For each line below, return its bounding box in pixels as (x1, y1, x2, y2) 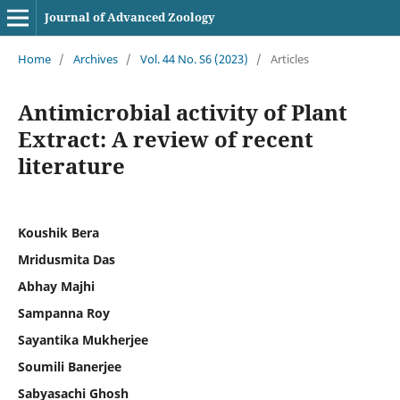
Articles (270, 50, 309, 67)
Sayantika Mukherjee (17, 330, 148, 348)
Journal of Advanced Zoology (44, 9, 215, 25)
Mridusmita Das (17, 250, 115, 268)
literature (17, 150, 125, 180)
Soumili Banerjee (17, 357, 121, 375)
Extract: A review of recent (17, 123, 313, 154)
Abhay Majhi (17, 277, 95, 295)
